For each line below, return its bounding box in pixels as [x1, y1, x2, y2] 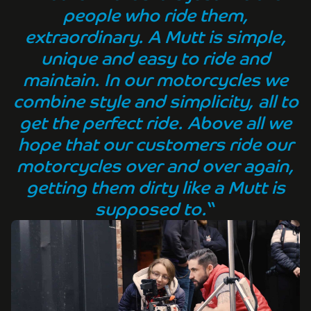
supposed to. [95, 198, 207, 220]
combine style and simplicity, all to [12, 90, 299, 112]
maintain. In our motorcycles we [23, 69, 288, 91]
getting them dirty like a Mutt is [26, 176, 285, 199]
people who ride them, [62, 4, 249, 26]
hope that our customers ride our [17, 133, 294, 155]
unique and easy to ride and [41, 47, 270, 69]
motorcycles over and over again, [17, 155, 294, 177]
